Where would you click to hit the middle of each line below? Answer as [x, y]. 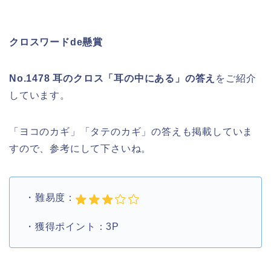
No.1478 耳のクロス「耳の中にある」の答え [113, 79]
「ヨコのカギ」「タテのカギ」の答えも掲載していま [131, 132]
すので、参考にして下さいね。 [80, 149]
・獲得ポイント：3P [72, 227]
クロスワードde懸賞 [56, 42]
